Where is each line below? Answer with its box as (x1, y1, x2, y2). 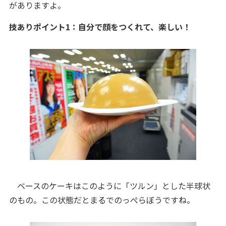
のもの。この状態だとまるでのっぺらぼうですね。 (9, 194, 195, 206)
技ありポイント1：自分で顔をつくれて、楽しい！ (9, 20, 191, 33)
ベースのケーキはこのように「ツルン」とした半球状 (9, 180, 210, 192)
